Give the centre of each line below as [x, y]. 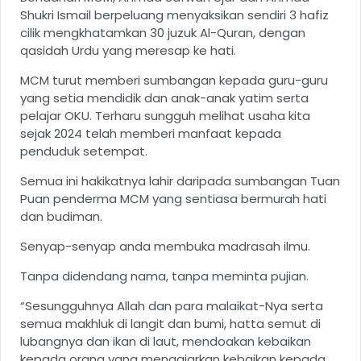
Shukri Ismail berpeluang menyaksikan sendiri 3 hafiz [174, 15]
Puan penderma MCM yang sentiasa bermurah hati [173, 198]
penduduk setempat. [84, 151]
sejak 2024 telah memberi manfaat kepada [151, 133]
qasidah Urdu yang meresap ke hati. [128, 50]
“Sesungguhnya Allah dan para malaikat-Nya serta [172, 305]
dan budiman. [61, 216]
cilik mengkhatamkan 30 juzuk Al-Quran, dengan [163, 32]
